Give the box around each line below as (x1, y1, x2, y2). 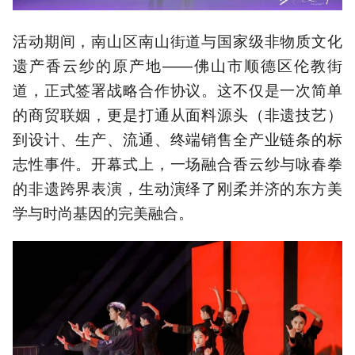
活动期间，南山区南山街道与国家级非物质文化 (13, 29, 342, 51)
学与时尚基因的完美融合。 (13, 200, 193, 223)
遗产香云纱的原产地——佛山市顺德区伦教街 (13, 53, 342, 75)
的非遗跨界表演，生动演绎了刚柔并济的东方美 (13, 176, 342, 198)
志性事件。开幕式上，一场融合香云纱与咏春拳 (13, 151, 342, 174)
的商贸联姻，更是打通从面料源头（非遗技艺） (13, 102, 342, 124)
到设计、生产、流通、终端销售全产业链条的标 (13, 127, 342, 149)
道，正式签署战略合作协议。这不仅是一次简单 (13, 78, 342, 100)
